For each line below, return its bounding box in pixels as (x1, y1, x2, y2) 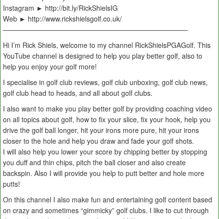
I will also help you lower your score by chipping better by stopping (3, 147, 207, 157)
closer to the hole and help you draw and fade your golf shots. (3, 136, 194, 146)
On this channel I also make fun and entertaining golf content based (3, 195, 212, 205)
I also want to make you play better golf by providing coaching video (3, 104, 212, 114)
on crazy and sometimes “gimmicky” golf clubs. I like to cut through (3, 205, 209, 216)
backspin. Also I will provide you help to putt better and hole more (3, 168, 204, 178)
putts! (3, 179, 20, 189)
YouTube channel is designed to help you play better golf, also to (3, 51, 202, 61)
